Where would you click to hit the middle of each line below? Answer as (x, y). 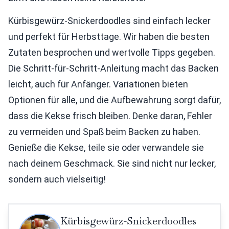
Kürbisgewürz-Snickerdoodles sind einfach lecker (109, 21)
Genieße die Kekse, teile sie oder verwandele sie (106, 148)
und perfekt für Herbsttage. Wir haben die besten (109, 37)
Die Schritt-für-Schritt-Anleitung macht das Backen (113, 68)
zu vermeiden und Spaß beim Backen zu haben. (104, 132)
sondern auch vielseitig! (57, 179)
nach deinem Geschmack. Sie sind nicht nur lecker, (112, 164)
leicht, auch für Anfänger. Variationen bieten (98, 84)
